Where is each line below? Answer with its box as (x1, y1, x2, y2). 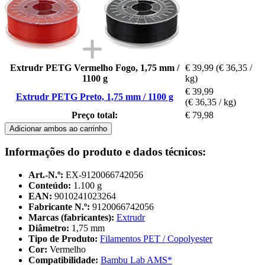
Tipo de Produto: (28, 234, 100, 244)
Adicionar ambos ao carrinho (9, 124, 107, 133)
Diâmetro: (28, 223, 72, 234)
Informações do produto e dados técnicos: (5, 146, 206, 159)
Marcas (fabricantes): (28, 212, 114, 223)
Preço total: (72, 109, 118, 120)
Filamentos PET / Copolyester (100, 234, 212, 244)
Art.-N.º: (28, 170, 63, 180)
